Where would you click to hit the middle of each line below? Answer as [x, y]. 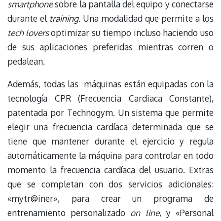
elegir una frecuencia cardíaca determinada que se [110, 127]
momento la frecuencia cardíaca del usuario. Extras [110, 169]
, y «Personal [186, 212]
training [63, 18]
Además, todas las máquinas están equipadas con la [110, 84]
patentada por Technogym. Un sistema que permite [110, 112]
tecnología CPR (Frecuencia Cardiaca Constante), [110, 98]
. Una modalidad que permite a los [146, 18]
